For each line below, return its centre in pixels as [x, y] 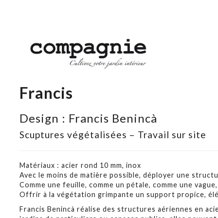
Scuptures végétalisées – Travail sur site [113, 135]
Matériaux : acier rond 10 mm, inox [80, 165]
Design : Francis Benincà [88, 118]
